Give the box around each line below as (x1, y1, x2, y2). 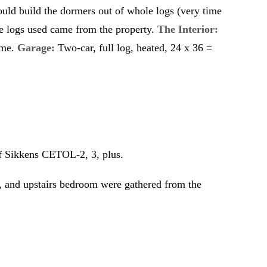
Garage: (17, 41, 55, 54)
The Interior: (157, 23, 218, 35)
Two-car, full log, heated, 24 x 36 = (55, 41, 212, 54)
